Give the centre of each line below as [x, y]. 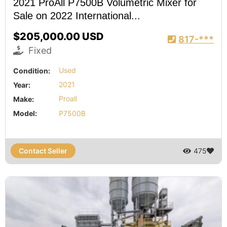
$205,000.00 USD [59, 36]
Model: [25, 113]
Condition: [32, 70]
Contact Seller [43, 150]
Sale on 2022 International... [77, 16]
